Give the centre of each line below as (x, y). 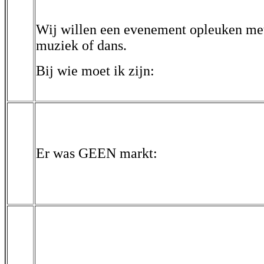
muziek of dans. (81, 45)
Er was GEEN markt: (97, 153)
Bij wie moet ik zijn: (95, 71)
